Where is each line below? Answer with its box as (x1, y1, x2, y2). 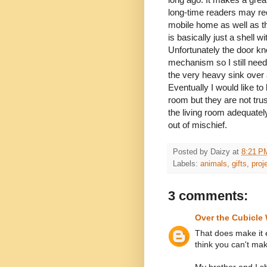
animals (200, 160, 227, 169)
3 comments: (168, 188, 248, 204)
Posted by (173, 148, 210, 157)
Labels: (173, 160, 200, 169)
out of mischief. (168, 120, 227, 131)
